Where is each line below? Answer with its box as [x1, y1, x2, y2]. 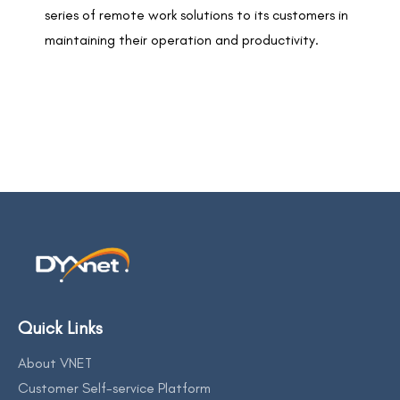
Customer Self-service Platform [18, 379, 211, 396]
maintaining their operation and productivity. [45, 31, 319, 49]
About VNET [18, 354, 92, 371]
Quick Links [18, 316, 103, 338]
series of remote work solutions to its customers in [45, 6, 348, 24]
